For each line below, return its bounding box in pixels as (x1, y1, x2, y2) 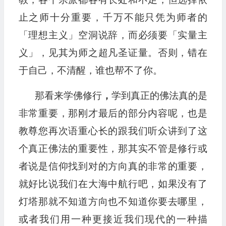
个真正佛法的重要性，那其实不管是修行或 (18, 143, 207, 154)
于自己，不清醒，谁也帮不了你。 (18, 65, 162, 76)
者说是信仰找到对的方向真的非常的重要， (18, 161, 207, 172)
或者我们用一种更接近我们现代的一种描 (18, 214, 207, 224)
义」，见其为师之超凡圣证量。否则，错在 (18, 47, 207, 58)
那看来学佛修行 (34, 90, 102, 101)
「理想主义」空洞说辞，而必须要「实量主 (18, 30, 207, 40)
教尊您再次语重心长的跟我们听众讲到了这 (18, 126, 207, 136)
